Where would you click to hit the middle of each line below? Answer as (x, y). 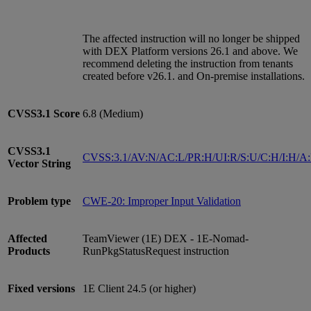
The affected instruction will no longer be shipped (191, 38)
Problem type (39, 201)
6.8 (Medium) (113, 113)
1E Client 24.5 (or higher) (139, 288)
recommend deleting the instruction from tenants (188, 63)
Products (29, 251)
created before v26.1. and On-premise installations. (194, 76)
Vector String (39, 163)
